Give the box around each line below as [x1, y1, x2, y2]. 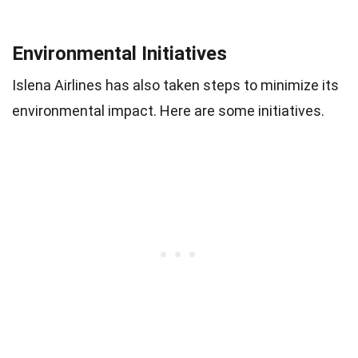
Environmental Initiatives [12, 42, 227, 65]
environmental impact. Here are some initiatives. [12, 101, 324, 119]
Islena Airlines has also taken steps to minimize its [12, 76, 339, 93]
